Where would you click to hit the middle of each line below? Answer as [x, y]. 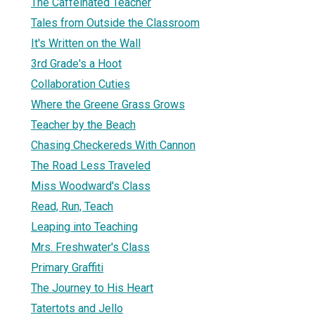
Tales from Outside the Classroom [115, 22]
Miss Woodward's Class [91, 186]
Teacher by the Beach [83, 124]
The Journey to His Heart [92, 288]
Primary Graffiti [67, 267]
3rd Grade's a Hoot [76, 63]
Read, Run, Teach [72, 206]
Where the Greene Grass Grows [108, 104]
